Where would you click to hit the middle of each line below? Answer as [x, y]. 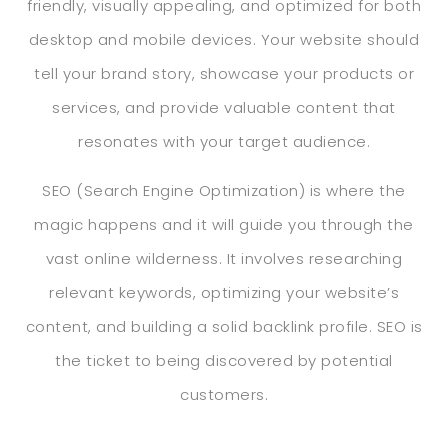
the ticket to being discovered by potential [224, 360]
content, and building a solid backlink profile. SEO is [224, 326]
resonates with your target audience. [224, 142]
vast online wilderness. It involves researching [224, 258]
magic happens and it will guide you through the [224, 224]
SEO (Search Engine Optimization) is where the [224, 190]
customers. [224, 394]
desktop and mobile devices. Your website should [224, 40]
